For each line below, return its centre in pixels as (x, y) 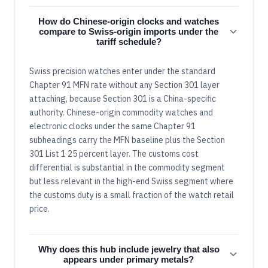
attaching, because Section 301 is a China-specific (123, 99)
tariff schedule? (129, 42)
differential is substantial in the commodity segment (127, 168)
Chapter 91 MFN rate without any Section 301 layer (124, 85)
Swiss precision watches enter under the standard (122, 71)
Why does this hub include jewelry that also (129, 249)
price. (39, 209)
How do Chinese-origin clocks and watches (129, 22)
